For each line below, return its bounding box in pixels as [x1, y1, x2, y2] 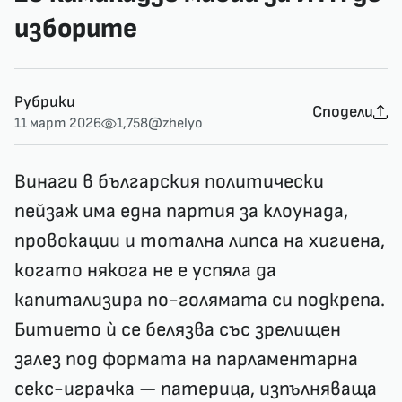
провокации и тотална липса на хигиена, [14, 229, 385, 253]
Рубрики [14, 92, 75, 111]
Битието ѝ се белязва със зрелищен [14, 318, 341, 342]
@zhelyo [148, 115, 203, 132]
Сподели [312, 102, 373, 121]
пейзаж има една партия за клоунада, [14, 199, 348, 223]
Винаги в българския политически [14, 170, 324, 194]
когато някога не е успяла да [14, 258, 276, 283]
